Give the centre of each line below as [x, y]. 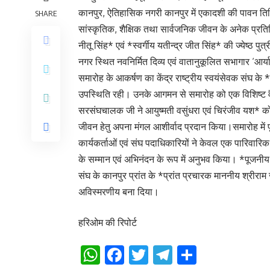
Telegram [217, 255]
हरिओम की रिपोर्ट [108, 222]
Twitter [182, 255]
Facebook [167, 255]
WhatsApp [147, 255]
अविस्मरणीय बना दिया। [119, 192]
